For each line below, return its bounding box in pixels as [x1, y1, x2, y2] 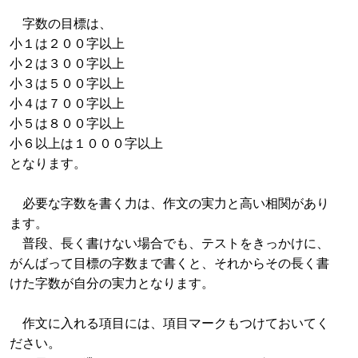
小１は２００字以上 [10, 33, 125, 52]
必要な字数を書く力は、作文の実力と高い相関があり [10, 193, 329, 212]
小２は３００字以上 [10, 53, 125, 72]
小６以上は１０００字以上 [10, 133, 163, 152]
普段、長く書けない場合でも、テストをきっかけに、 [10, 233, 329, 252]
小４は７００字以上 [10, 93, 125, 112]
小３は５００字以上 [10, 73, 125, 92]
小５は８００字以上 [10, 113, 125, 132]
